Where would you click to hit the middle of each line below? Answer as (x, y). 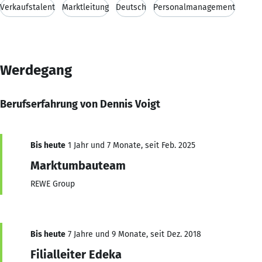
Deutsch (131, 7)
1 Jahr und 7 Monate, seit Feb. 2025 (130, 145)
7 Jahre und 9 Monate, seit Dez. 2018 (133, 234)
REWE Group (53, 184)
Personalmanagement (194, 7)
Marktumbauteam (78, 165)
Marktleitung (85, 7)
